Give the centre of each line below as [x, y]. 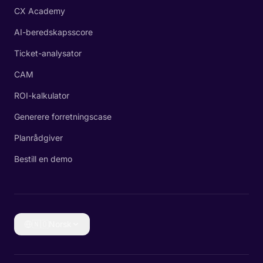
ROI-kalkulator [42, 95]
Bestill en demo [43, 159]
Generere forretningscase [63, 117]
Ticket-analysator [48, 53]
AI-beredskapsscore [53, 32]
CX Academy [40, 11]
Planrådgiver [38, 138]
